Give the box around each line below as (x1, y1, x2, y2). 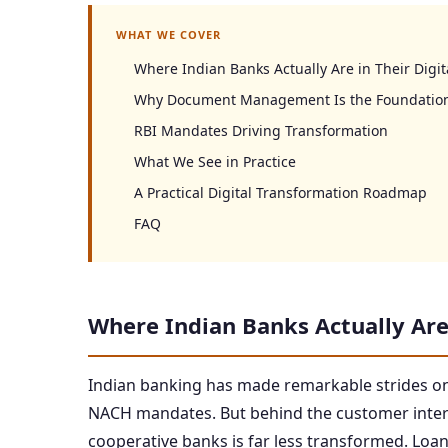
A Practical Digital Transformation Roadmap (134, 183, 427, 202)
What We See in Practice (134, 152, 296, 171)
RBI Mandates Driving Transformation (134, 121, 388, 140)
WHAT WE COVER (116, 27, 222, 42)
